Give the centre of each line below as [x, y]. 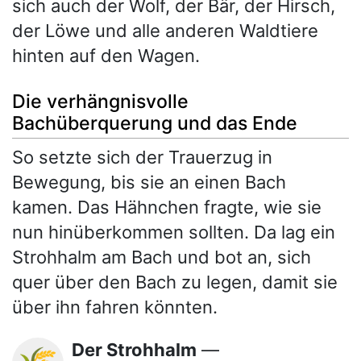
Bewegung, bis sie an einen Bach [149, 182]
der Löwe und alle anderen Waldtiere [165, 31]
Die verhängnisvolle [100, 101]
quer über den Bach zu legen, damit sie [175, 282]
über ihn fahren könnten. [115, 307]
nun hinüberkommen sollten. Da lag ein [174, 232]
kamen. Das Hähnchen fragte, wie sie [167, 207]
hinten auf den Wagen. [106, 56]
